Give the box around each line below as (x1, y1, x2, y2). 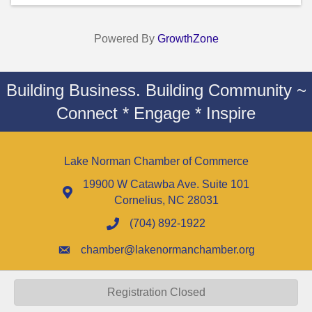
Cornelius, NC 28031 (114, 194, 219, 206)
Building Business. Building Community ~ (6, 80, 306, 100)
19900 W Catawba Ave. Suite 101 (83, 178, 249, 190)
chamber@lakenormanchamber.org (80, 243, 255, 256)
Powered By (93, 32, 157, 45)
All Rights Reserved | (216, 289, 304, 300)
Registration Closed (107, 286, 205, 298)
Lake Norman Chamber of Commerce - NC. (37, 289, 217, 300)
